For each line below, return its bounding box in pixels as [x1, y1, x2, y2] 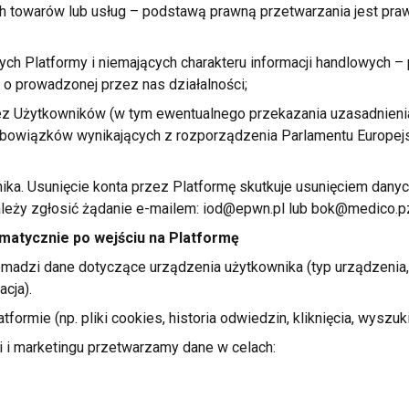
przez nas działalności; [97, 76, 247, 93]
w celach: [216, 339, 276, 356]
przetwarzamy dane [83, 339, 217, 356]
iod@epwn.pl [202, 200, 285, 217]
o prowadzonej [3, 76, 98, 93]
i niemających [90, 54, 177, 71]
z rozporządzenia [163, 127, 278, 144]
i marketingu [5, 339, 84, 356]
